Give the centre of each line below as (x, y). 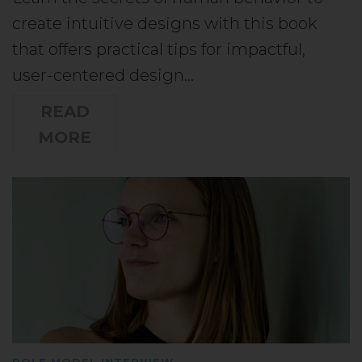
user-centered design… (103, 75)
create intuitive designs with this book (164, 23)
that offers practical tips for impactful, (159, 49)
